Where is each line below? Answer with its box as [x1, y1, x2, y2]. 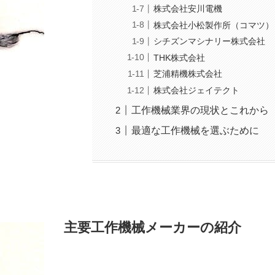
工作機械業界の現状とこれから [131, 105, 269, 116]
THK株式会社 [153, 52, 206, 63]
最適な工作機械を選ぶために [131, 125, 260, 136]
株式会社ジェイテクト [153, 85, 240, 96]
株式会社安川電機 [153, 4, 223, 14]
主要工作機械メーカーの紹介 [64, 219, 241, 235]
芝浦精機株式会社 [153, 69, 223, 79]
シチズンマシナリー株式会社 [153, 36, 266, 47]
